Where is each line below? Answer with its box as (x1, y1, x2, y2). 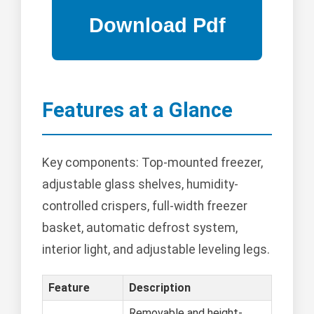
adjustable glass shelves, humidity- (42, 177, 238, 192)
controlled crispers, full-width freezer (42, 199, 247, 214)
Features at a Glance (42, 98, 233, 123)
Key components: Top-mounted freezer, (42, 156, 263, 170)
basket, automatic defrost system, (42, 221, 238, 235)
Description (129, 281, 191, 295)
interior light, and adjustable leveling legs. (42, 243, 270, 257)
